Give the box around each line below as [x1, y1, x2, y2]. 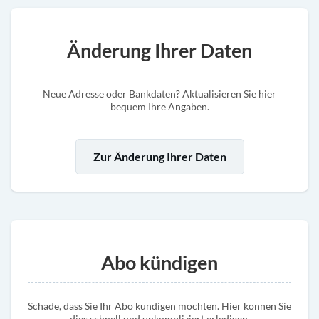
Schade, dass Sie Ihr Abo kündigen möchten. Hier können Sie [28, 300, 291, 312]
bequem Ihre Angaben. [110, 100, 209, 113]
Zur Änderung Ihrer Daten [93, 150, 226, 163]
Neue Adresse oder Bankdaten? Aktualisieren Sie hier [43, 88, 276, 100]
